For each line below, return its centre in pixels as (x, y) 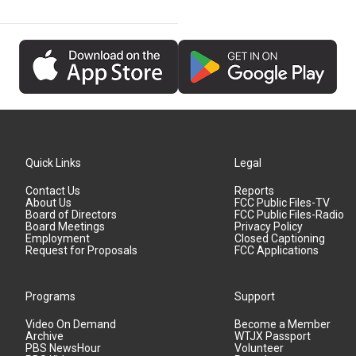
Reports (255, 190)
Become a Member (283, 324)
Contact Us (53, 190)
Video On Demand (71, 324)
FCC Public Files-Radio (290, 214)
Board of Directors (71, 214)
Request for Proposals (81, 250)
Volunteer (259, 348)
